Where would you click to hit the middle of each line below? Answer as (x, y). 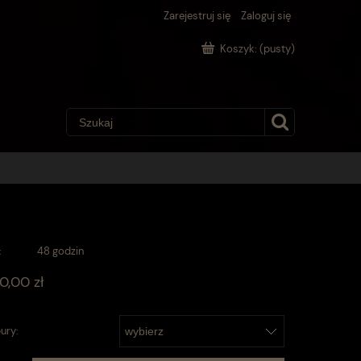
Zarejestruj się (197, 16)
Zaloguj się (266, 16)
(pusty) (277, 49)
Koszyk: (239, 49)
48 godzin (61, 251)
